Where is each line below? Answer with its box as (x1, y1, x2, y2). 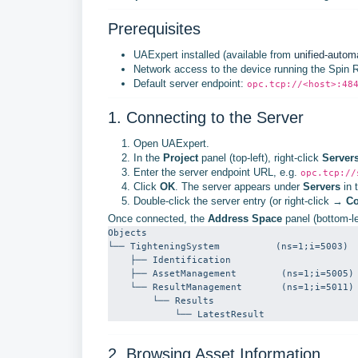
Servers (303, 181, 340, 193)
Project (163, 152, 198, 164)
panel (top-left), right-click (198, 152, 322, 164)
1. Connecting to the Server (108, 109, 304, 126)
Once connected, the (108, 213, 208, 225)
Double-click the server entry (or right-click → (133, 195, 346, 207)
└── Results (108, 295, 153, 306)
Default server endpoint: (133, 78, 247, 89)
